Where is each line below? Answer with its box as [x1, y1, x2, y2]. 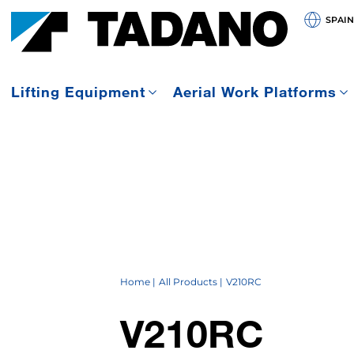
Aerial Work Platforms [172, 83, 337, 101]
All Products [158, 275, 217, 288]
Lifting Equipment [11, 83, 145, 101]
